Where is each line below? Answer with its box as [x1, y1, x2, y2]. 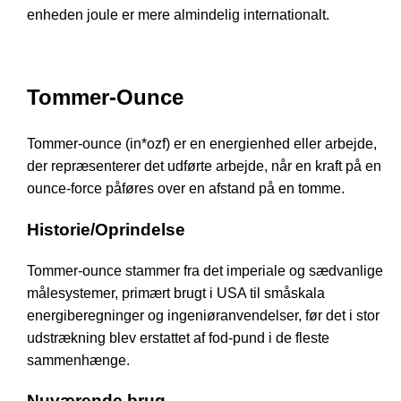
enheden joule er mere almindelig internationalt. [27, 7, 329, 23]
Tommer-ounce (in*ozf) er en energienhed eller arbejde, [27, 136, 377, 152]
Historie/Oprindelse [27, 219, 185, 239]
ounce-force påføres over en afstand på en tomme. [27, 181, 345, 197]
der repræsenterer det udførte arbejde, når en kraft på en [27, 158, 381, 175]
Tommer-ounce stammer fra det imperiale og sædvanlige [27, 262, 383, 278]
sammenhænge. [27, 352, 130, 368]
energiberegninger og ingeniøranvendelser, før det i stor [27, 307, 380, 323]
